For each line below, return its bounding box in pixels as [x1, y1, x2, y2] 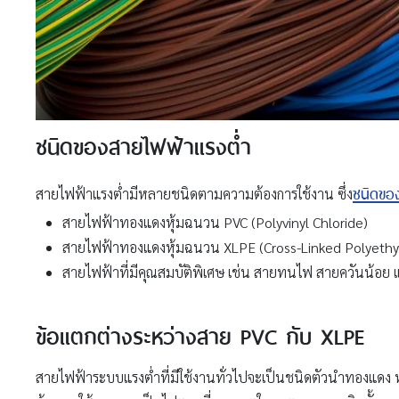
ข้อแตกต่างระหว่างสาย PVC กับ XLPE [36, 314, 365, 353]
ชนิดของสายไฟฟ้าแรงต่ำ [36, 125, 251, 163]
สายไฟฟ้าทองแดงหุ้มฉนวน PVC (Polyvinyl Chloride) [62, 212, 368, 232]
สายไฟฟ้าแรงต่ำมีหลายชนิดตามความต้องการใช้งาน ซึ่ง [36, 183, 353, 203]
